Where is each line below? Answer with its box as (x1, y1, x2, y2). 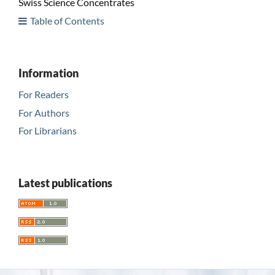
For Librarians (18, 125, 77, 137)
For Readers (18, 88, 69, 100)
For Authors (18, 106, 69, 118)
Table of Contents (29, 14, 104, 26)
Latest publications (18, 176, 112, 190)
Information (18, 66, 79, 80)
